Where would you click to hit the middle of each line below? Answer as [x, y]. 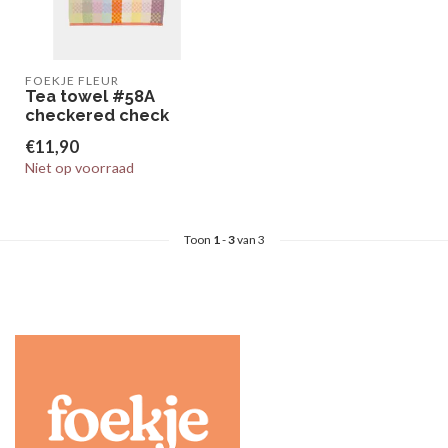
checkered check [97, 115]
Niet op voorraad [79, 167]
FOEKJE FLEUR [72, 80]
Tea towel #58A [89, 96]
